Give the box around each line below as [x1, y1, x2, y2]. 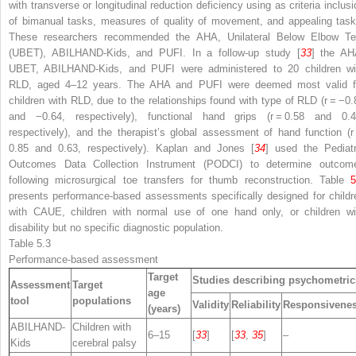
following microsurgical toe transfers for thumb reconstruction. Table [9, 173, 350, 186]
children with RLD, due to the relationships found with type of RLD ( [9, 94, 324, 106]
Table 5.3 [9, 237, 51, 250]
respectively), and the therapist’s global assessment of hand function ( [9, 126, 350, 138]
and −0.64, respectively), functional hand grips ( [9, 110, 271, 122]
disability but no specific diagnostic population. [9, 221, 223, 234]
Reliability [231, 298, 281, 311]
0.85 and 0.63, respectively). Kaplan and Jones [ [9, 141, 254, 154]
